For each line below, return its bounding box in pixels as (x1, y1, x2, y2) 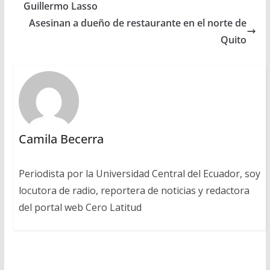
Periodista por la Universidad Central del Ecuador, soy (18, 166, 260, 180)
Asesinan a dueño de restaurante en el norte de (29, 16, 247, 30)
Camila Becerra (18, 130, 104, 147)
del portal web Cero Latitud (18, 200, 142, 214)
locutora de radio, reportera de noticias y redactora (18, 183, 250, 197)
